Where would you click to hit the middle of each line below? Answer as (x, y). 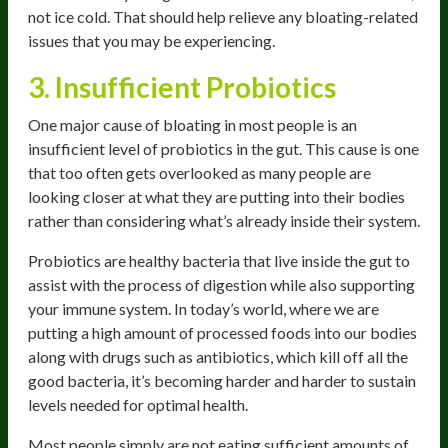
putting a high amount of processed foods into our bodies (222, 332)
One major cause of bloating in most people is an (192, 124)
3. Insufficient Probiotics (182, 86)
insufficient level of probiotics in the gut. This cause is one (223, 148)
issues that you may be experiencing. (151, 40)
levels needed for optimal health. (138, 404)
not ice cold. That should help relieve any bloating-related (223, 16)
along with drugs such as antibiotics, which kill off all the (218, 356)
